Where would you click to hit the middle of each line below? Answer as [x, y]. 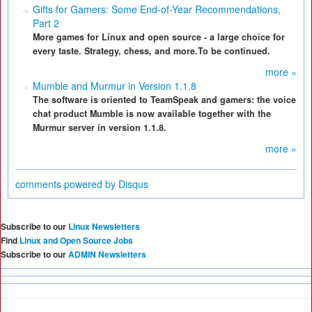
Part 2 [46, 23]
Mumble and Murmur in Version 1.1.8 [115, 86]
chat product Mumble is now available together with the [152, 114]
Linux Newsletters [104, 226]
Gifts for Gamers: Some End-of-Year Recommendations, [157, 9]
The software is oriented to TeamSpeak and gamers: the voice [164, 100]
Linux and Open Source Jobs [76, 240]
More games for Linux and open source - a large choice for [159, 37]
